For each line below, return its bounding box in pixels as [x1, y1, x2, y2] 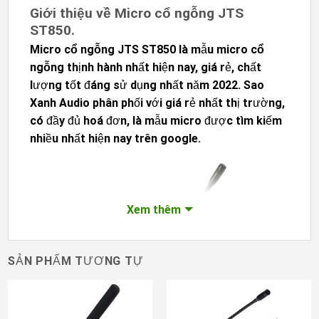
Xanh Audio [30, 96, 90, 110]
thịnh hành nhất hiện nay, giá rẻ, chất [64, 61, 261, 75]
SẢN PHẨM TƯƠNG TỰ [8, 253, 144, 268]
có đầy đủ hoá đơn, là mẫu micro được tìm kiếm [30, 114, 282, 128]
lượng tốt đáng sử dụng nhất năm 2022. [30, 78, 244, 93]
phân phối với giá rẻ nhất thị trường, [90, 96, 285, 110]
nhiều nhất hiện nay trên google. [30, 132, 201, 146]
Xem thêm [126, 202, 181, 216]
